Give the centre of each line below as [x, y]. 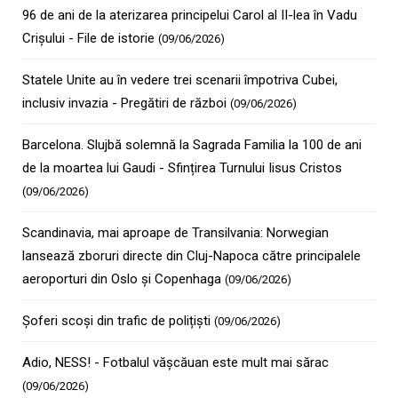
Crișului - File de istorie [90, 38]
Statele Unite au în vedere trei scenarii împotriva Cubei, [180, 80]
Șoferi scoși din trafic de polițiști [118, 321]
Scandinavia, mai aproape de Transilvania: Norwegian [175, 233]
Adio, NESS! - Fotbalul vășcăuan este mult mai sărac [175, 362]
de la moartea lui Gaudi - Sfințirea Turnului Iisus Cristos [182, 168]
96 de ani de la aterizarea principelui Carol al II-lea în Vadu [190, 15]
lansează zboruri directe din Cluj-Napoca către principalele [191, 256]
